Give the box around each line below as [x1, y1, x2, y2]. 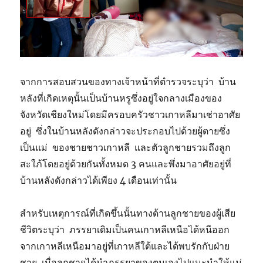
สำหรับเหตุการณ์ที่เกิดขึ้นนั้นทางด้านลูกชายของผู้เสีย [20, 207, 236, 220]
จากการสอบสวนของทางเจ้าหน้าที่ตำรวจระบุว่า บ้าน [20, 76, 237, 88]
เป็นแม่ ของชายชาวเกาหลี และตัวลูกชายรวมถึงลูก [20, 141, 231, 154]
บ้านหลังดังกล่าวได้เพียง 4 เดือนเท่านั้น [20, 174, 180, 187]
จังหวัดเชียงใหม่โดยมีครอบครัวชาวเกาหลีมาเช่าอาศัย [20, 109, 241, 121]
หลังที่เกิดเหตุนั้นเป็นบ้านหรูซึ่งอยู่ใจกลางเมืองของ [20, 92, 222, 104]
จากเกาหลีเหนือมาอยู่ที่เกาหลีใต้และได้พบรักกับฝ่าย [20, 240, 230, 252]
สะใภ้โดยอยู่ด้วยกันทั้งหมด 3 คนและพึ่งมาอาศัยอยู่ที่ [20, 158, 232, 170]
